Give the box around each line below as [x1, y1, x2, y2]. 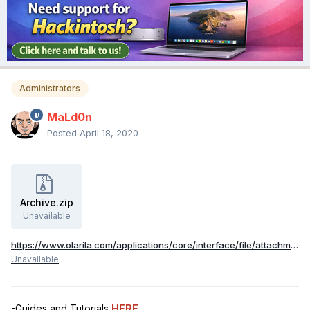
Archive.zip [20, 197, 73, 209]
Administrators [19, 83, 80, 94]
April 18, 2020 [80, 127, 138, 139]
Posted [47, 127, 80, 139]
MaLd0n [47, 110, 92, 125]
